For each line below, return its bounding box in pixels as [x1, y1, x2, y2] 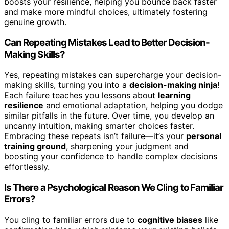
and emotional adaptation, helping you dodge [43, 100, 223, 111]
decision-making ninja [129, 80, 217, 90]
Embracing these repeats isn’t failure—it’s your [4, 131, 186, 142]
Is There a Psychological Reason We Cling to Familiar [4, 181, 224, 193]
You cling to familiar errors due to [4, 214, 138, 225]
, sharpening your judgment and [66, 141, 189, 152]
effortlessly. [4, 162, 50, 172]
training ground [4, 141, 66, 152]
